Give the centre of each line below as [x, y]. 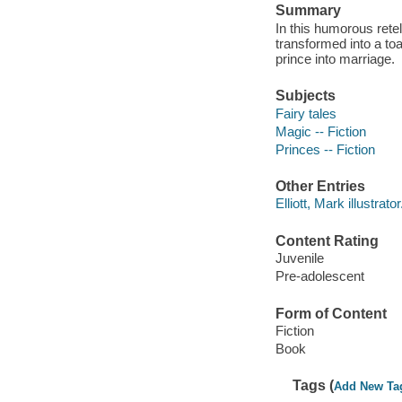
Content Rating [327, 240]
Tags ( [314, 386]
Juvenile [299, 258]
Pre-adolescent [319, 276]
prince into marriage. [335, 58]
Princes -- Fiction [325, 149]
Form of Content [331, 313]
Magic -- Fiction [320, 131]
